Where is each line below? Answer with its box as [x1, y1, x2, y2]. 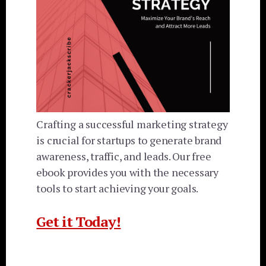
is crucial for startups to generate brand [36, 133, 222, 148]
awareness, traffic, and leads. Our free [36, 149, 211, 164]
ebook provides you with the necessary [36, 165, 218, 180]
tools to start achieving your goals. [36, 181, 199, 196]
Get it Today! [36, 212, 121, 232]
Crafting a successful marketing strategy [36, 117, 228, 132]
